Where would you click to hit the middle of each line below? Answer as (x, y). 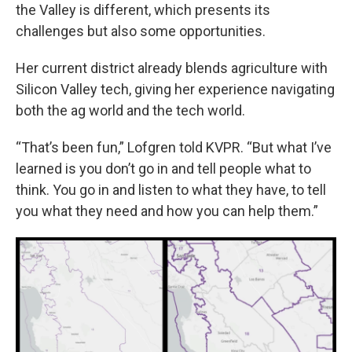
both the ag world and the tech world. (130, 110)
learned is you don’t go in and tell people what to (163, 169)
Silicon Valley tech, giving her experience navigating (175, 89)
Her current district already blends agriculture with (172, 68)
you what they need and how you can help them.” (167, 211)
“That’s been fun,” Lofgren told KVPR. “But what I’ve (174, 147)
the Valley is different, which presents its (143, 10)
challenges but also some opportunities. (141, 31)
